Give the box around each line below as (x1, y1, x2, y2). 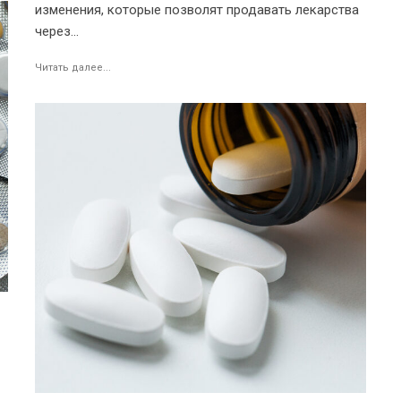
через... (35, 23, 79, 39)
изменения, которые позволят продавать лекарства (35, 2, 359, 18)
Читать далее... (35, 62, 111, 73)
